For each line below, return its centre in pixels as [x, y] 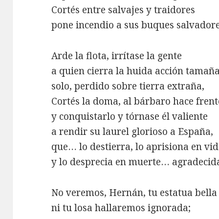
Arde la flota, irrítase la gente [117, 56]
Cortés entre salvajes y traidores [123, 10]
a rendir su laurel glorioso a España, [132, 132]
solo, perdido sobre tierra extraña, [128, 86]
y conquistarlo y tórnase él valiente [130, 117]
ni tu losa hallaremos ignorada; [121, 208]
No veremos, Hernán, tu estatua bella [134, 193]
